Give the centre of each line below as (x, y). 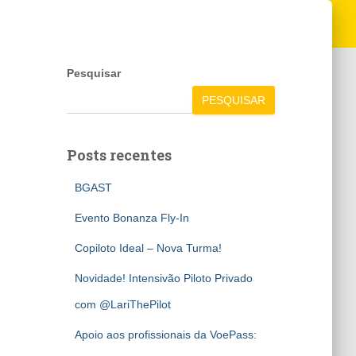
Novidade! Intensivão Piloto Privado (163, 278)
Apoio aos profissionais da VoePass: (165, 335)
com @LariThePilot (122, 304)
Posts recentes (119, 155)
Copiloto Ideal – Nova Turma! (148, 248)
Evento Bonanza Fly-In (132, 218)
